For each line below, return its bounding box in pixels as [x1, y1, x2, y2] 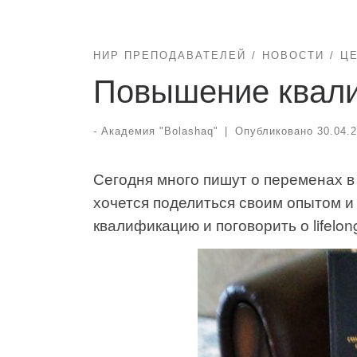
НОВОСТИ [261, 49, 324, 61]
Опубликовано [234, 125, 317, 138]
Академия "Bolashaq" [101, 125, 218, 138]
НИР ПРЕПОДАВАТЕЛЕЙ [93, 49, 246, 61]
